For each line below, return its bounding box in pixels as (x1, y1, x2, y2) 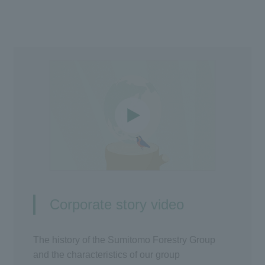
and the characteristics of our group (33, 249, 180, 260)
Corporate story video (50, 196, 185, 212)
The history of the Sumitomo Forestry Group (33, 234, 216, 245)
